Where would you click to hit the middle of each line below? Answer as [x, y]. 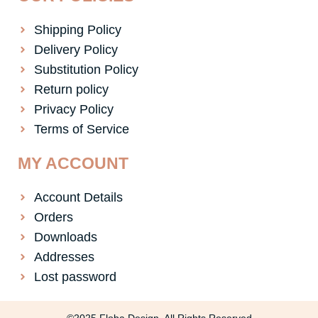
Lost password [75, 277]
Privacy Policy [73, 110]
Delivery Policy [76, 50]
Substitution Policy [86, 70]
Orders [53, 218]
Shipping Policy [77, 30]
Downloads [65, 237]
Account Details [78, 198]
